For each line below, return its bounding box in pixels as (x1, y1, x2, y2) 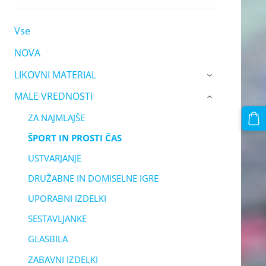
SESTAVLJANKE (27, 213, 87, 225)
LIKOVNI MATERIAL (14, 68, 96, 81)
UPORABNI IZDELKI (27, 192, 106, 205)
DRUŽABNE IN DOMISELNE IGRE (27, 172, 159, 185)
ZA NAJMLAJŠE (27, 111, 85, 123)
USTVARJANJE (27, 152, 81, 164)
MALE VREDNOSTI (14, 90, 93, 103)
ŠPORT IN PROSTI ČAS (27, 131, 122, 144)
